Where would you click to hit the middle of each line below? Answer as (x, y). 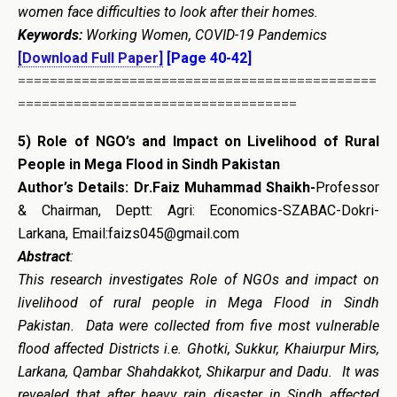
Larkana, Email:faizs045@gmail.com (128, 233)
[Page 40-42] (207, 58)
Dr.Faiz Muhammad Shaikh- (224, 187)
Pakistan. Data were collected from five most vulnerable (198, 325)
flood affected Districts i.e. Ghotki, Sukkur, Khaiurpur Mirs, (198, 348)
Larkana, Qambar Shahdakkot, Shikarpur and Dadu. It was (198, 371)
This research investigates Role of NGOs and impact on (198, 279)
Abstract (44, 256)
